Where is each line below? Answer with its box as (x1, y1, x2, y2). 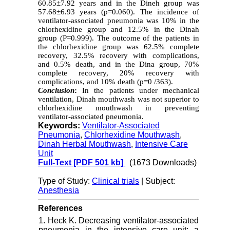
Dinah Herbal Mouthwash (38, 140, 131, 149)
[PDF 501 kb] (71, 158, 124, 167)
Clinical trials (92, 177, 140, 186)
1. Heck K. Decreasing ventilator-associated (39, 216, 199, 225)
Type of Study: (38, 177, 92, 186)
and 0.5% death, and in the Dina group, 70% (38, 60, 199, 69)
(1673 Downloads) (129, 158, 197, 167)
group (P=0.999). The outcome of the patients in (38, 34, 199, 43)
